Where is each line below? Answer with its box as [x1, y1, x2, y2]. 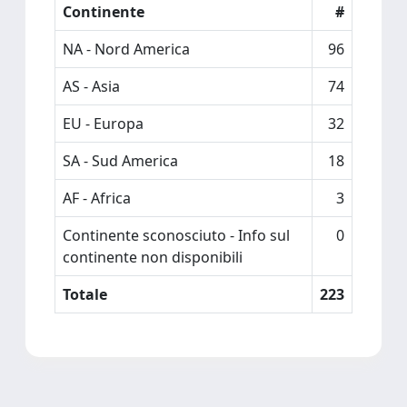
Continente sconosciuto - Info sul [63, 225, 290, 245]
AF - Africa [63, 188, 131, 208]
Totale [63, 284, 107, 304]
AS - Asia [63, 76, 120, 96]
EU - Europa [63, 114, 144, 134]
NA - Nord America [63, 39, 190, 59]
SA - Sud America [63, 151, 178, 171]
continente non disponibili [63, 247, 243, 267]
